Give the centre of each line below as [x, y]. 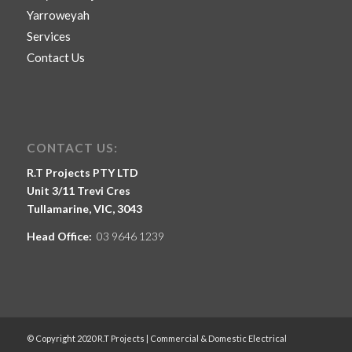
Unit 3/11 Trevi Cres [78, 191]
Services [48, 37]
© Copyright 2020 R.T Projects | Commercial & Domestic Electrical [156, 339]
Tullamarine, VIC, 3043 [84, 209]
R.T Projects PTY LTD [82, 173]
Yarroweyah [58, 15]
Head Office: [60, 236]
